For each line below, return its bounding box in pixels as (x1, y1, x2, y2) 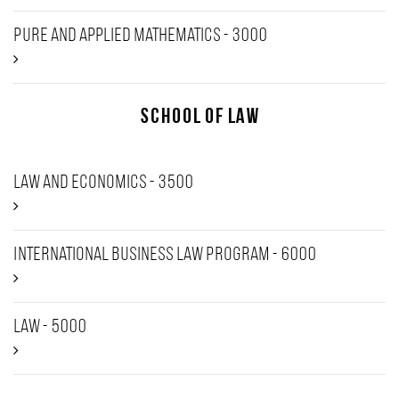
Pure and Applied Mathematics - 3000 (13, 26, 267, 46)
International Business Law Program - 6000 (13, 245, 316, 265)
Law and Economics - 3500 (13, 173, 193, 193)
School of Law (140, 107, 259, 128)
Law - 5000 (13, 317, 86, 338)
